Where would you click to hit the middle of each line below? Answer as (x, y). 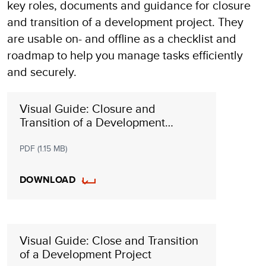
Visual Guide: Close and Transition (109, 240)
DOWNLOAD (47, 180)
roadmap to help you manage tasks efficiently (125, 55)
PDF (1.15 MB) (43, 149)
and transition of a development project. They (125, 22)
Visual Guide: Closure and (87, 109)
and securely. (42, 72)
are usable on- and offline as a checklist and (122, 39)
